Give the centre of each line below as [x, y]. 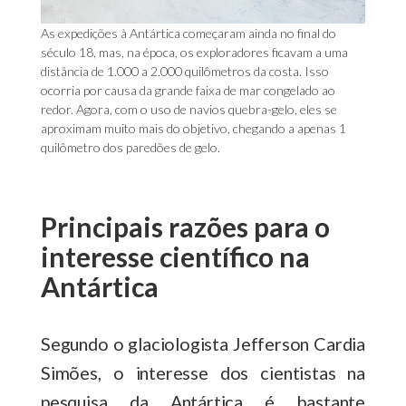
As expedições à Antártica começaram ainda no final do [188, 33]
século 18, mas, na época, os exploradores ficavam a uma [194, 52]
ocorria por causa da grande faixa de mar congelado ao [188, 90]
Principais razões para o [185, 226]
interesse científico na [175, 256]
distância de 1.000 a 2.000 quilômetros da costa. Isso [185, 71]
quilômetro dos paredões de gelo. [132, 147]
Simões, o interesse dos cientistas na [203, 372]
